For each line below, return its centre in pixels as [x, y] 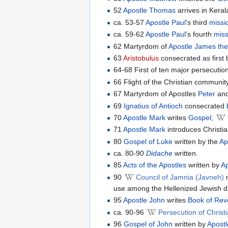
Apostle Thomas [150, 10]
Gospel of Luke [148, 141]
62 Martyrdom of [141, 46]
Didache [160, 153]
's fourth [200, 34]
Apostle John [144, 200]
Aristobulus [141, 58]
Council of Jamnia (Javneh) [180, 177]
